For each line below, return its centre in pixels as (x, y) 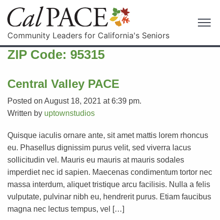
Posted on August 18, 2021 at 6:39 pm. (74, 101)
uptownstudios (69, 113)
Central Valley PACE (63, 83)
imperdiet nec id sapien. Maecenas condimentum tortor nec (110, 172)
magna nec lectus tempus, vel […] (66, 209)
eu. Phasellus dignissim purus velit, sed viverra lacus (99, 147)
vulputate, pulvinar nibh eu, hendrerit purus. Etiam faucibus (109, 196)
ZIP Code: (39, 54)
